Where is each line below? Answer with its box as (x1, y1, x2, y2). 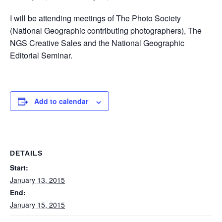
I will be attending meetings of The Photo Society (10, 12, 181, 24)
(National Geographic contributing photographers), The (10, 25, 202, 37)
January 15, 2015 (10, 200, 65, 210)
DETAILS (10, 149, 43, 158)
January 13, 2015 (10, 175, 65, 185)
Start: (10, 163, 28, 173)
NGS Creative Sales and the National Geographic (10, 37, 184, 49)
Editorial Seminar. (10, 50, 72, 61)
